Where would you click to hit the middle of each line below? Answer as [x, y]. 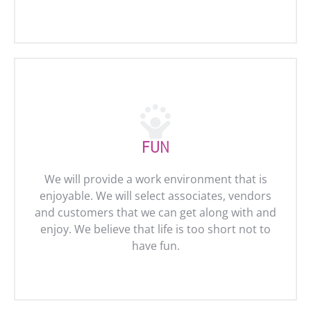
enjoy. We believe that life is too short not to [155, 229]
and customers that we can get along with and [155, 212]
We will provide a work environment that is [155, 179]
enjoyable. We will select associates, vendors [155, 196]
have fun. [155, 246]
